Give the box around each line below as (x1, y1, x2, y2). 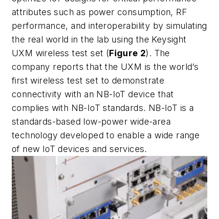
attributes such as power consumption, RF (12, 6, 187, 17)
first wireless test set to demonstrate (12, 75, 165, 86)
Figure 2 (109, 47, 146, 58)
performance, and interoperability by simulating (12, 20, 207, 31)
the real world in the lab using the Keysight (12, 34, 187, 44)
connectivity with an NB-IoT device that (12, 88, 174, 99)
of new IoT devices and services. (12, 143, 147, 154)
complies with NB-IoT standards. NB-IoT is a (12, 102, 194, 113)
